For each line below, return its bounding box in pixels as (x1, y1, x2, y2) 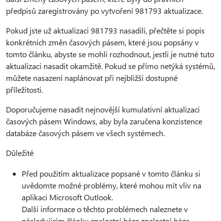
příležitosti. (6, 84, 43, 95)
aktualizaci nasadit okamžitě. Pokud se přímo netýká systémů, (6, 61, 215, 71)
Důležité (6, 147, 34, 158)
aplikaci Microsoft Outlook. (22, 192, 113, 202)
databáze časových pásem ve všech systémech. (6, 128, 165, 138)
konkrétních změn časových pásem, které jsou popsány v (6, 37, 199, 47)
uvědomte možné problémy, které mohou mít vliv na (22, 180, 201, 190)
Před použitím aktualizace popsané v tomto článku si (22, 168, 200, 179)
